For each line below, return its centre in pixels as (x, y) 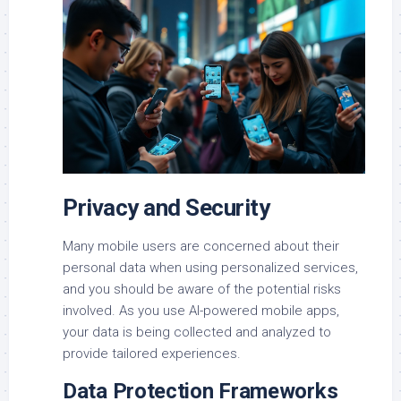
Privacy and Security (166, 207)
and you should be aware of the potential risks (202, 289)
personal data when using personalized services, (210, 267)
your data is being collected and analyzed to (197, 332)
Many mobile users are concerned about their (201, 246)
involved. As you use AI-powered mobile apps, (201, 310)
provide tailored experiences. (152, 353)
